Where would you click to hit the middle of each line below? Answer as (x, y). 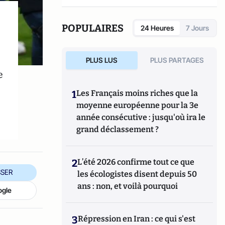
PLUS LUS (101, 60)
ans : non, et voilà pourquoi (128, 186)
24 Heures (157, 28)
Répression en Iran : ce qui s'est (137, 219)
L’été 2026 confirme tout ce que (136, 162)
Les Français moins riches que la (137, 93)
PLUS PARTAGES (177, 60)
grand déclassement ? (118, 129)
